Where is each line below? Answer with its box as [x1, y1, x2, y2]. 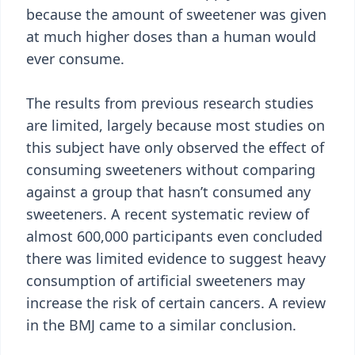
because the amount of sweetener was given [26, 5, 326, 24]
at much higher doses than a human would [26, 27, 316, 46]
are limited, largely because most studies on [26, 116, 325, 135]
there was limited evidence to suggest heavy [26, 249, 326, 268]
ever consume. [26, 49, 124, 68]
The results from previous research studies [26, 94, 314, 113]
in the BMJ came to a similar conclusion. [26, 315, 296, 334]
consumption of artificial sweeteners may [26, 271, 305, 290]
